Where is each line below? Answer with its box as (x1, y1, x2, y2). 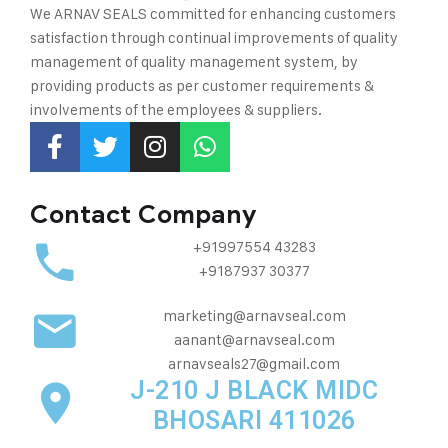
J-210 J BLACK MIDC (130, 375, 378, 405)
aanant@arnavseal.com (173, 329, 335, 349)
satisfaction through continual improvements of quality (30, 27, 398, 47)
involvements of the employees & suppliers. (30, 99, 322, 119)
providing (30, 75, 95, 95)
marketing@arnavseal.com (162, 305, 346, 325)
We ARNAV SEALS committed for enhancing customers (30, 3, 396, 23)
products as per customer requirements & (95, 75, 374, 95)
